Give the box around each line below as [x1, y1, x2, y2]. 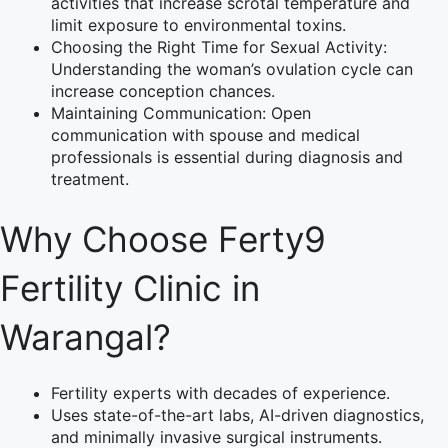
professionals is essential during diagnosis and [51, 146, 403, 167]
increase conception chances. [51, 80, 275, 101]
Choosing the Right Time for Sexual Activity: [51, 36, 387, 57]
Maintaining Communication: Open [51, 102, 311, 123]
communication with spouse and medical [51, 124, 360, 145]
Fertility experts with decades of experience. [51, 383, 390, 404]
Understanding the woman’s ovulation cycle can [51, 58, 413, 79]
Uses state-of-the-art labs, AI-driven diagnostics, [51, 405, 424, 426]
